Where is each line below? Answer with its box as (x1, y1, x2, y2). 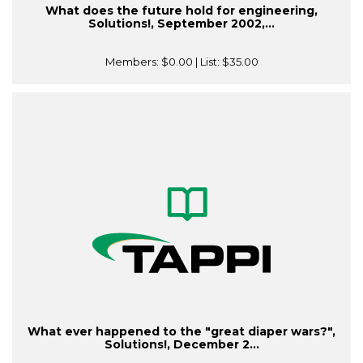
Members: (105, 55, 161, 69)
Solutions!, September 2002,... (88, 16, 275, 32)
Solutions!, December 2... (104, 337, 259, 352)
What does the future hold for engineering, (45, 3, 318, 19)
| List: (192, 55, 222, 69)
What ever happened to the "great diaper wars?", (28, 324, 335, 340)
